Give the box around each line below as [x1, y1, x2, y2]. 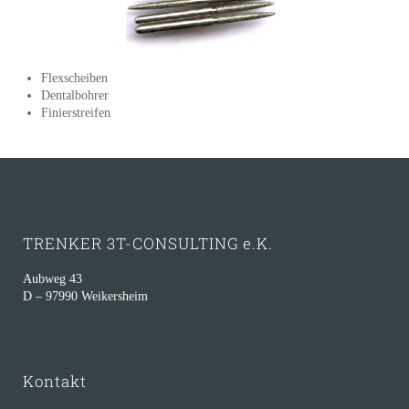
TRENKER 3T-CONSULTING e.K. [23, 232, 273, 254]
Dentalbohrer [41, 88, 109, 102]
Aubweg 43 [23, 271, 82, 286]
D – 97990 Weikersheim [23, 288, 148, 303]
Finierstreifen [41, 105, 110, 120]
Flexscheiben [41, 70, 108, 85]
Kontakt [23, 370, 87, 392]
